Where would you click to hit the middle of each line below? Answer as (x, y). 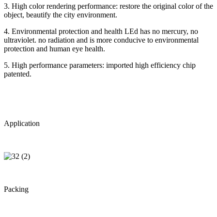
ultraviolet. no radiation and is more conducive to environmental (101, 40)
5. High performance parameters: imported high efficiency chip (100, 65)
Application (22, 123)
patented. (18, 74)
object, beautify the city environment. (61, 15)
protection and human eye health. (54, 48)
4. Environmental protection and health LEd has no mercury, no (101, 31)
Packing (16, 189)
